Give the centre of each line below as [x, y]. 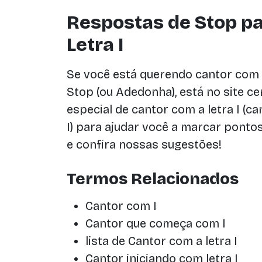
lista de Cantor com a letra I [161, 241]
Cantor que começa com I [156, 223]
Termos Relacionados [153, 179]
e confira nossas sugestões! [144, 144]
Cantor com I [121, 206]
